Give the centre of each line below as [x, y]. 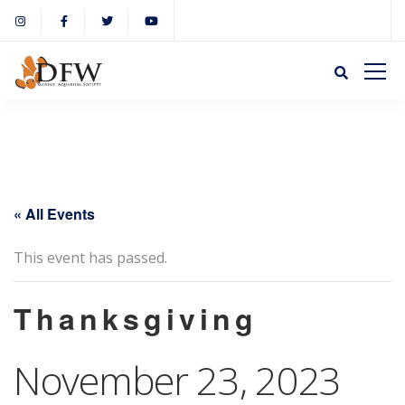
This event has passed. [90, 257]
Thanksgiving [136, 318]
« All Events [54, 213]
